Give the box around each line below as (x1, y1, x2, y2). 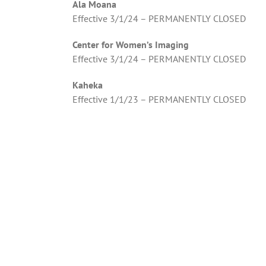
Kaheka (72, 78, 103, 91)
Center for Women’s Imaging (72, 38, 189, 50)
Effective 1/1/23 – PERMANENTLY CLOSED (72, 93, 246, 105)
